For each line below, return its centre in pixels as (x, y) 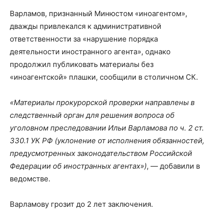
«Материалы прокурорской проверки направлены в (102, 103)
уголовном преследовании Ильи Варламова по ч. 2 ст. (107, 128)
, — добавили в (173, 166)
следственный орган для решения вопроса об (92, 115)
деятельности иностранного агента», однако (90, 52)
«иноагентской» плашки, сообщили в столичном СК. (104, 77)
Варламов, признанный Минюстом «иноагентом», (99, 14)
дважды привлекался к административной (86, 26)
